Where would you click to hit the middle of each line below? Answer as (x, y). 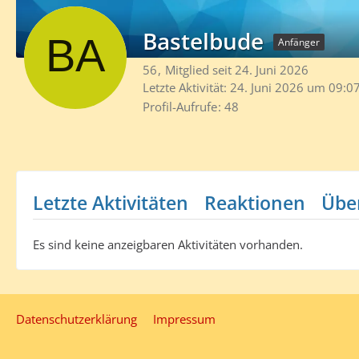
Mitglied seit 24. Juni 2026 (237, 70)
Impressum (184, 319)
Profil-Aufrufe (180, 106)
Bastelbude (203, 41)
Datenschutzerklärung (77, 319)
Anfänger (299, 42)
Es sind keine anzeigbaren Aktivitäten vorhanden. (168, 244)
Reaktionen (255, 202)
